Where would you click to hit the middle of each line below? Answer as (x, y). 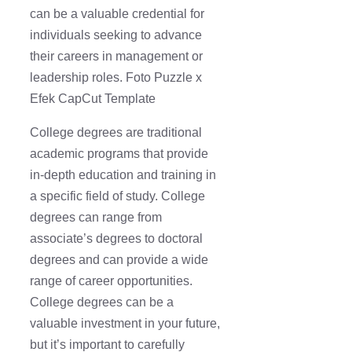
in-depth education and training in (123, 175)
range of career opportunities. (111, 281)
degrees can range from (96, 218)
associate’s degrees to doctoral (116, 239)
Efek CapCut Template (93, 99)
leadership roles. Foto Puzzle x (116, 78)
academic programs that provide (119, 154)
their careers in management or (116, 57)
